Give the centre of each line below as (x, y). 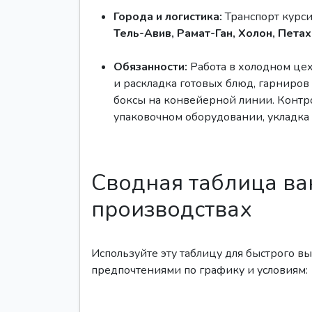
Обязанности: (150, 67)
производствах (172, 209)
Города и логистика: (168, 17)
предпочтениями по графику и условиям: (200, 270)
